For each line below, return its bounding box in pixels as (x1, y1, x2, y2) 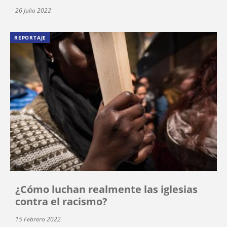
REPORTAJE (14, 34, 47, 42)
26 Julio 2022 (15, 6, 51, 15)
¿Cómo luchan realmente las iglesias (15, 182, 198, 196)
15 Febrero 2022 (15, 214, 61, 223)
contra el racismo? (15, 194, 107, 208)
